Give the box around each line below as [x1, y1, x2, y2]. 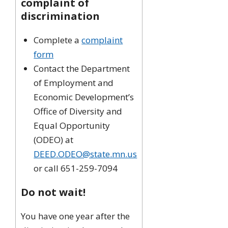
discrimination [21, 9, 100, 23]
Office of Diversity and [34, 105, 123, 117]
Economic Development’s [34, 91, 134, 103]
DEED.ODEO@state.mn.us [34, 148, 137, 160]
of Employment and [34, 76, 114, 89]
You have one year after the [21, 210, 130, 222]
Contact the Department [34, 62, 130, 74]
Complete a [34, 34, 82, 46]
